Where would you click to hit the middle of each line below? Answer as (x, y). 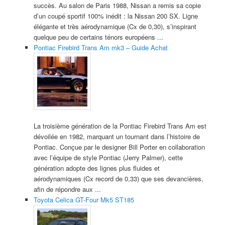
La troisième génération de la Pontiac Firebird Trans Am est (120, 126)
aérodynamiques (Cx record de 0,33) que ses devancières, (118, 178)
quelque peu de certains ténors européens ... (98, 37)
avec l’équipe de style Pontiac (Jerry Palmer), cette (108, 157)
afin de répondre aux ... (67, 189)
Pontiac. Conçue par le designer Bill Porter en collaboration (119, 147)
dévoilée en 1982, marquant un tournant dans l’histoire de (117, 136)
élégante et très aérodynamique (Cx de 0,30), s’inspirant (115, 26)
